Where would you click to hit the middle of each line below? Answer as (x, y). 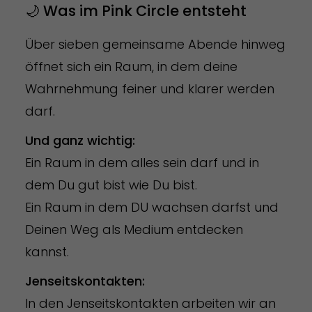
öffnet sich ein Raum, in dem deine (131, 66)
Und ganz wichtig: (81, 140)
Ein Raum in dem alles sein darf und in (142, 162)
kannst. (47, 251)
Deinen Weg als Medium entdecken (134, 229)
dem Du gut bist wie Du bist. (112, 185)
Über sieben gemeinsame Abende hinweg (155, 44)
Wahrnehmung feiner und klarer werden (149, 88)
